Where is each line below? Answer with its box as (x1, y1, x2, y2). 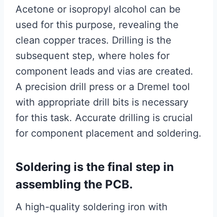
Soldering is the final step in (15, 160, 174, 174)
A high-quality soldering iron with (15, 201, 168, 213)
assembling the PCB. (15, 177, 133, 191)
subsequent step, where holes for (15, 50, 170, 62)
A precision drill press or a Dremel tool (15, 81, 190, 93)
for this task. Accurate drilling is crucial (15, 112, 193, 124)
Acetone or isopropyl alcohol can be (15, 3, 181, 15)
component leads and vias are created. (15, 65, 193, 77)
